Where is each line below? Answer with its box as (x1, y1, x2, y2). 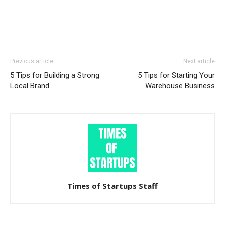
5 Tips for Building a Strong (10, 71, 99, 80)
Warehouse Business (145, 81, 215, 91)
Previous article (10, 58, 53, 65)
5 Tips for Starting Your (138, 71, 215, 80)
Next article (183, 58, 215, 65)
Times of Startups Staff (67, 181, 158, 191)
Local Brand (10, 81, 49, 91)
